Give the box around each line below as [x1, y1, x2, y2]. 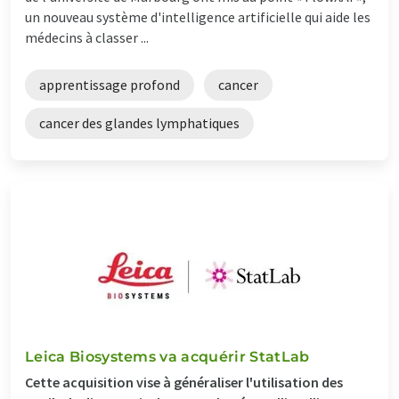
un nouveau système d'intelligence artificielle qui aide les [25, 7, 370, 26]
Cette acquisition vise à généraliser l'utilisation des [25, 372, 343, 391]
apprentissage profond [39, 75, 180, 94]
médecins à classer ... [25, 28, 149, 46]
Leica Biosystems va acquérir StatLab [25, 347, 310, 365]
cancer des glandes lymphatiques [39, 113, 240, 132]
